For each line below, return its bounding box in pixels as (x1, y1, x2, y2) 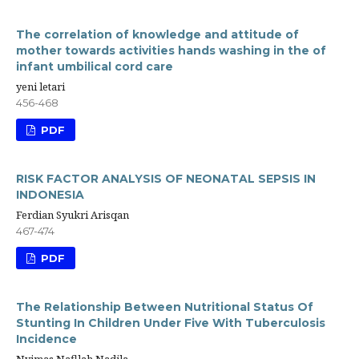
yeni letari (16, 79, 65, 95)
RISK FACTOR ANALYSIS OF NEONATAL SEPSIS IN (16, 171, 316, 187)
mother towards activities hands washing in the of (16, 43, 326, 58)
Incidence (16, 332, 77, 347)
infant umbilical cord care (16, 59, 173, 75)
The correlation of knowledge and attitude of (16, 27, 299, 42)
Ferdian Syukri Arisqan (16, 208, 129, 223)
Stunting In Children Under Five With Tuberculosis (16, 316, 325, 331)
